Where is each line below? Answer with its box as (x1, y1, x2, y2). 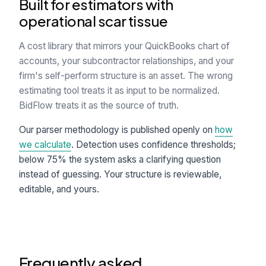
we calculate (19, 139, 71, 150)
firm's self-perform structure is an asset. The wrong (19, 70, 233, 81)
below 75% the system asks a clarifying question (19, 154, 221, 165)
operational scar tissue (19, 12, 168, 30)
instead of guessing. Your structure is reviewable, (19, 169, 221, 180)
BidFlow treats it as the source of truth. (19, 100, 179, 111)
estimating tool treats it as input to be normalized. (19, 85, 220, 96)
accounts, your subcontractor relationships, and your (19, 55, 234, 66)
